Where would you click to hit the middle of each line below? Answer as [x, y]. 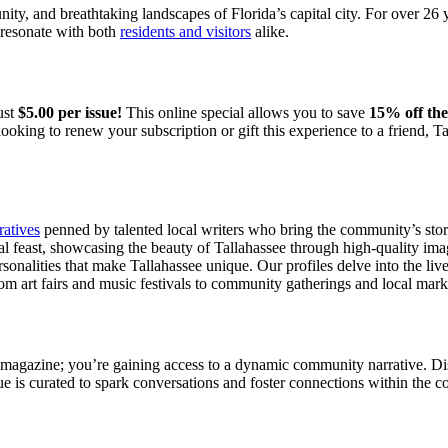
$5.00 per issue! [70, 112]
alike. [270, 31]
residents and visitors [185, 31]
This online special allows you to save [245, 112]
